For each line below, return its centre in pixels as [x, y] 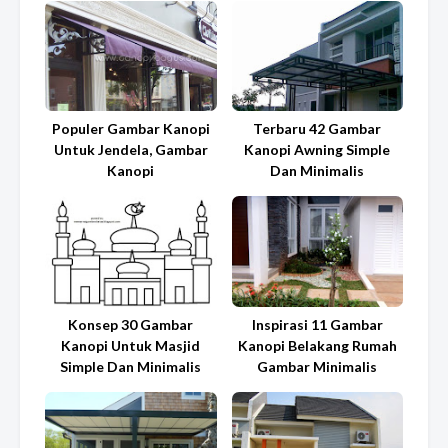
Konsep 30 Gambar [131, 324]
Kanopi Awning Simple [317, 150]
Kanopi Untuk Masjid [131, 345]
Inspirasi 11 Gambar [317, 324]
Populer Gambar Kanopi [130, 129]
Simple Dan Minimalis [131, 366]
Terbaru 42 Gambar [317, 129]
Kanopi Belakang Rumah [317, 345]
